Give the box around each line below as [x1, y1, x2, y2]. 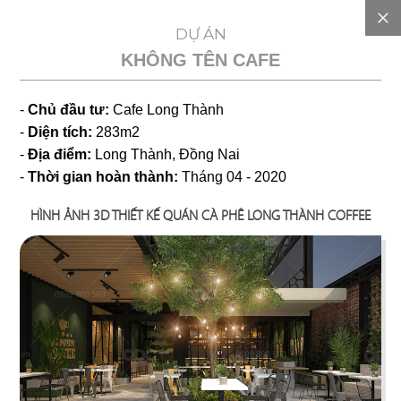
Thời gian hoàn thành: [24, 169, 183, 184]
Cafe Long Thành [113, 102, 225, 117]
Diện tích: [24, 124, 93, 140]
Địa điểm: [24, 147, 92, 162]
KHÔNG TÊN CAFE [121, 50, 280, 70]
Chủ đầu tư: [24, 102, 114, 117]
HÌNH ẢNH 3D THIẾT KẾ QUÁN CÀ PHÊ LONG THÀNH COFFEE [30, 207, 371, 224]
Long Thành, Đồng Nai [91, 147, 241, 162]
